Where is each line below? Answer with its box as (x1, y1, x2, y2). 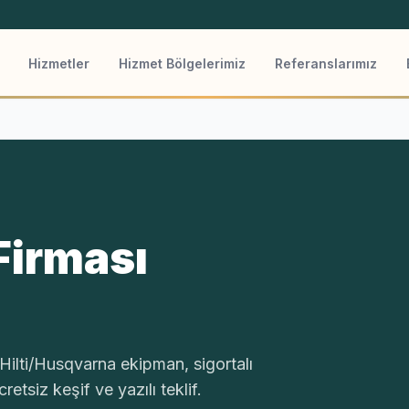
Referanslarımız (274, 56, 377, 71)
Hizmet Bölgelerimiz (118, 56, 246, 71)
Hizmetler (27, 56, 89, 71)
